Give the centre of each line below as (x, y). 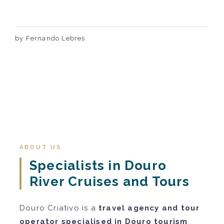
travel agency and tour (149, 208)
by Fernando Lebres (50, 38)
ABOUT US (41, 147)
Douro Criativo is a (59, 208)
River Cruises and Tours (110, 181)
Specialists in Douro (98, 165)
